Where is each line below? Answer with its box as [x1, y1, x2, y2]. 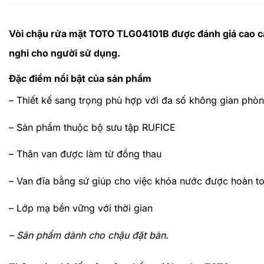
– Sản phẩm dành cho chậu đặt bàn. [9, 229, 169, 241]
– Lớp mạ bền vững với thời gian [9, 202, 153, 214]
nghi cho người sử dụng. [9, 47, 120, 59]
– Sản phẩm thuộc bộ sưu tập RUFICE [9, 121, 176, 133]
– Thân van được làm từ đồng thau [9, 148, 161, 160]
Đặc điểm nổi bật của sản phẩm [9, 72, 151, 84]
